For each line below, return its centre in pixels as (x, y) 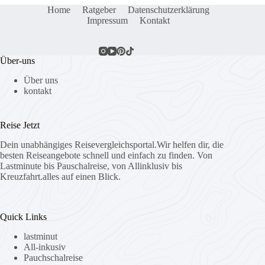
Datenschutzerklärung (169, 10)
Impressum (108, 21)
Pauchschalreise (53, 257)
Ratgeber (99, 10)
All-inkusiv (45, 247)
